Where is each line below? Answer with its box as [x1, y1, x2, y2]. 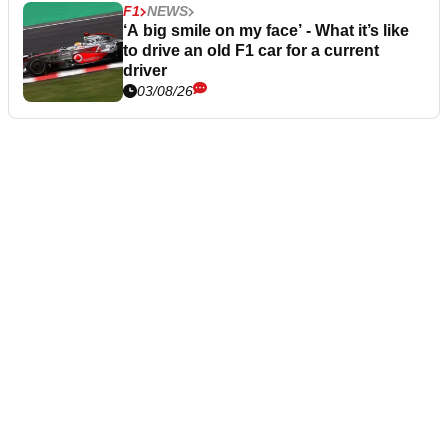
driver [123, 62, 167, 80]
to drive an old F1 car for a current [123, 42, 379, 60]
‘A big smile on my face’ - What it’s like [123, 22, 409, 40]
